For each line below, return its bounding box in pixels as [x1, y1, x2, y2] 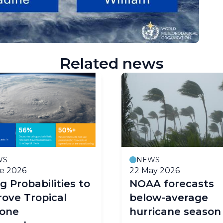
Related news [59, 54, 164, 73]
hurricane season [129, 205, 221, 218]
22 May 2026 [129, 165, 180, 175]
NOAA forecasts [129, 177, 214, 190]
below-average [129, 191, 208, 204]
